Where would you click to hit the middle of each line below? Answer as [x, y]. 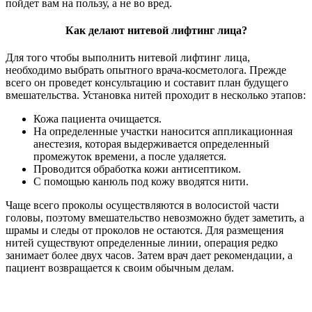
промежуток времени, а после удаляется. [130, 157]
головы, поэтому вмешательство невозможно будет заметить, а [155, 218]
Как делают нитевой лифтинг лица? [156, 30]
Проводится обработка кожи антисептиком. [137, 169]
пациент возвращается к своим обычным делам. [120, 268]
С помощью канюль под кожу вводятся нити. [142, 182]
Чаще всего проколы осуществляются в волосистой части [142, 205]
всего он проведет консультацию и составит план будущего [147, 83]
